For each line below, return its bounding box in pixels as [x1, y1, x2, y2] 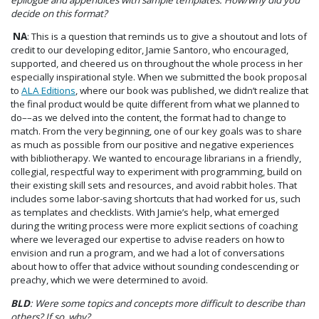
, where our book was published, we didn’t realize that [75, 84, 308, 98]
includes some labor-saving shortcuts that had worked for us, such [11, 192, 300, 206]
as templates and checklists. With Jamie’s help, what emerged [11, 206, 279, 219]
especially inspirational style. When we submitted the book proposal [11, 70, 307, 84]
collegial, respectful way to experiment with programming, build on [11, 165, 302, 179]
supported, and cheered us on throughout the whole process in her [11, 57, 303, 70]
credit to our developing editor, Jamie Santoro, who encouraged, [11, 43, 288, 57]
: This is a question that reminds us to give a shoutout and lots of [27, 30, 307, 43]
